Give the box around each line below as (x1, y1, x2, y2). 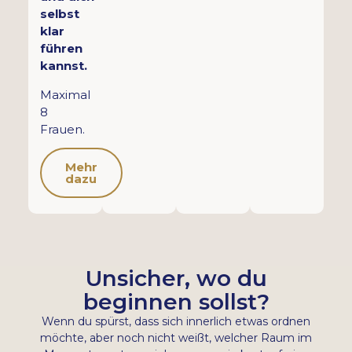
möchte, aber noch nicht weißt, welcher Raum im (40, 331, 312, 346)
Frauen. (39, 121, 85, 137)
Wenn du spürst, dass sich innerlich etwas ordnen (42, 314, 310, 329)
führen (39, 41, 82, 57)
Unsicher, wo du (85, 265, 267, 292)
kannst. (39, 58, 87, 74)
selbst (39, 6, 79, 22)
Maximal (39, 86, 90, 102)
